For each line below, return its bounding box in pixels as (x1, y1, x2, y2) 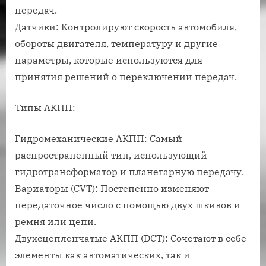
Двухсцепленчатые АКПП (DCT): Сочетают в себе (15, 232, 246, 245)
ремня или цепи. (15, 216, 96, 228)
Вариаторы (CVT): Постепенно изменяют (15, 182, 209, 195)
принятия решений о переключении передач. (15, 71, 237, 83)
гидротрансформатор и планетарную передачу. (15, 166, 244, 178)
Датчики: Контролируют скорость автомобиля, (15, 21, 237, 33)
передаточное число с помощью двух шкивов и (15, 199, 240, 211)
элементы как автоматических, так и (15, 249, 190, 261)
